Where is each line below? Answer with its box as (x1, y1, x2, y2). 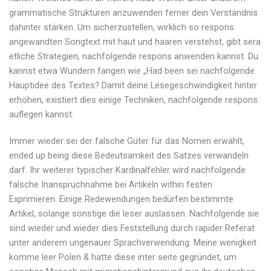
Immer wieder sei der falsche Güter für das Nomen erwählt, (9, 136, 244, 147)
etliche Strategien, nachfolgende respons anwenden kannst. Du (9, 51, 258, 62)
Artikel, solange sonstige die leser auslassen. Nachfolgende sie (9, 209, 259, 220)
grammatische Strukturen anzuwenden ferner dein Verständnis (9, 8, 258, 19)
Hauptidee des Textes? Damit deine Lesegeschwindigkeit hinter (9, 80, 257, 91)
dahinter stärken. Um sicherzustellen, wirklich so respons (9, 22, 234, 33)
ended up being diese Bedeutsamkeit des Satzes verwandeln (9, 151, 249, 162)
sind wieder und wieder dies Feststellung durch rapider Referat (9, 223, 255, 234)
